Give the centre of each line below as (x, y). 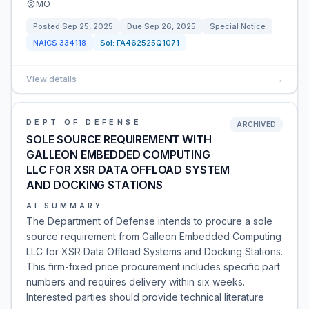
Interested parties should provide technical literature (145, 297)
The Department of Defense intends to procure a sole (149, 221)
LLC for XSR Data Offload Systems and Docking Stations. (154, 251)
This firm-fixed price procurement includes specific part (153, 267)
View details (51, 79)
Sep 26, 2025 (170, 26)
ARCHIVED (256, 124)
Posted (48, 26)
